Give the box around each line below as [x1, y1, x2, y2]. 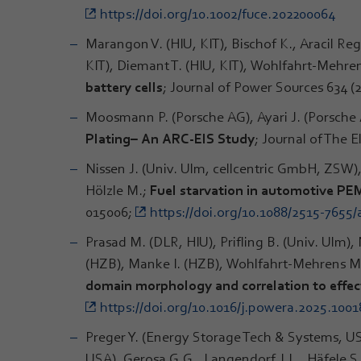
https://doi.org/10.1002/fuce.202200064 [100, 5, 335, 22]
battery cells [85, 78, 163, 95]
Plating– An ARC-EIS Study [85, 130, 255, 147]
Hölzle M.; [85, 181, 150, 198]
